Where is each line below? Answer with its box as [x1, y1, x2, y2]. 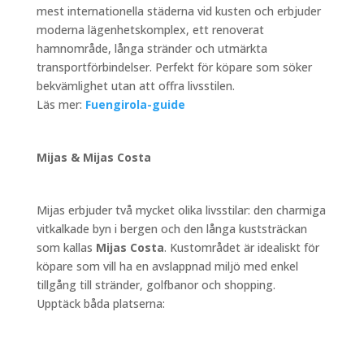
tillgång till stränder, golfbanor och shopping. [36, 276, 275, 292]
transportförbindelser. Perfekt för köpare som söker [36, 58, 312, 75]
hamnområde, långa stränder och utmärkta [36, 40, 267, 56]
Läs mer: [36, 96, 82, 112]
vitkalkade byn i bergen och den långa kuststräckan [36, 220, 307, 236]
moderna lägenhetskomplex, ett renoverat [36, 21, 264, 37]
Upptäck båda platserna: [36, 295, 165, 311]
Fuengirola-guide [84, 96, 185, 112]
